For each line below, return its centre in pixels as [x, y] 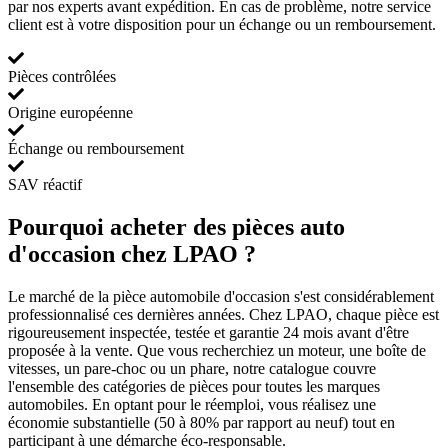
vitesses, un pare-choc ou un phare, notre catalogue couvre [192, 368]
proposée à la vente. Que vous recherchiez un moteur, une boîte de [217, 350]
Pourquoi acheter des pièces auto [176, 226]
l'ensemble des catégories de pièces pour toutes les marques [194, 386]
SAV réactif [45, 184]
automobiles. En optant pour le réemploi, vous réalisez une [192, 404]
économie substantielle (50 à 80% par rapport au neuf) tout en [201, 422]
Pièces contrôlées [62, 76]
